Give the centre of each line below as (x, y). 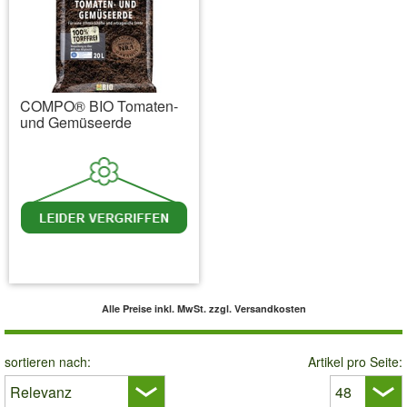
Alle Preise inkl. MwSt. (155, 309)
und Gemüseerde (76, 123)
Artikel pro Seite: (355, 362)
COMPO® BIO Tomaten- (99, 106)
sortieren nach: (48, 362)
